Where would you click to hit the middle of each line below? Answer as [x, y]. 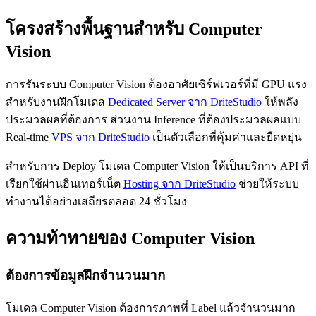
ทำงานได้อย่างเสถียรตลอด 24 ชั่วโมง [96, 201]
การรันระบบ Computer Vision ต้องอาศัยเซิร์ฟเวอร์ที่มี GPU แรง [156, 84]
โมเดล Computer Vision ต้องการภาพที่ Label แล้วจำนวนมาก [151, 308]
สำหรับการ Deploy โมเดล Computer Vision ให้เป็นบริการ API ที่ [157, 166]
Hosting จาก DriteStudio [180, 183]
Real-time [29, 137]
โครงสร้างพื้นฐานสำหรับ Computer [134, 29]
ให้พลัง [280, 102]
